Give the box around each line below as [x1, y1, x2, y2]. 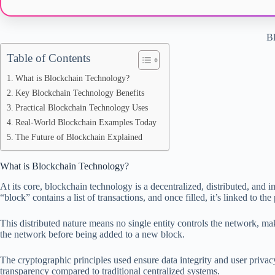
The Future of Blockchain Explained [15, 132, 142, 142]
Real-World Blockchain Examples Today [15, 117, 157, 127]
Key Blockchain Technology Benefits [15, 88, 144, 98]
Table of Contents [7, 52, 90, 64]
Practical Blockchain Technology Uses [15, 103, 148, 112]
